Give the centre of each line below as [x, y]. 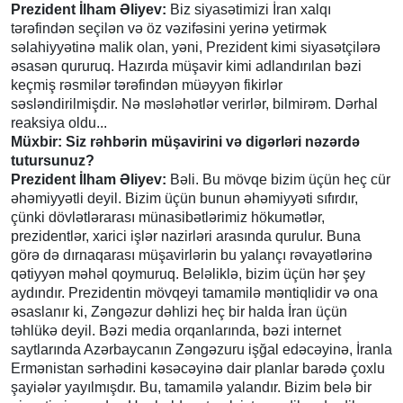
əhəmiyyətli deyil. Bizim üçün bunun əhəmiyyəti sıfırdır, [184, 198]
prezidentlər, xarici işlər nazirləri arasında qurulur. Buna [186, 236]
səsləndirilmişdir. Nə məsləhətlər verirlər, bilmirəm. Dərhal [194, 103]
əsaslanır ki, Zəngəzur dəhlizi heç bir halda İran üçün [179, 311]
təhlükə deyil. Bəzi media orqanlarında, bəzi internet [176, 330]
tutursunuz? [53, 160]
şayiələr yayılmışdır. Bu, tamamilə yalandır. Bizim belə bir [191, 387]
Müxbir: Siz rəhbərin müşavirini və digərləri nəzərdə [185, 141]
